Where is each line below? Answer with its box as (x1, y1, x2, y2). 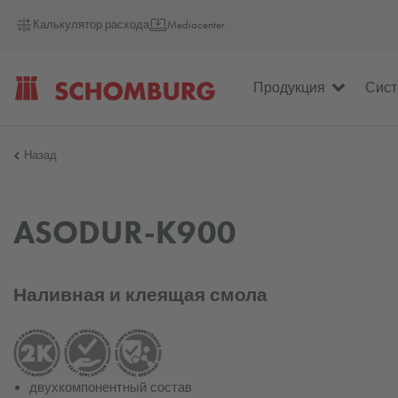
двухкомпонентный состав (28, 378, 192, 395)
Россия (15, 190, 68, 211)
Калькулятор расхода (33, 18, 150, 31)
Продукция (253, 78, 326, 96)
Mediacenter (167, 18, 226, 31)
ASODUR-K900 (13, 212, 236, 252)
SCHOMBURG (15, 115, 112, 135)
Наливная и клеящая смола (13, 283, 267, 306)
